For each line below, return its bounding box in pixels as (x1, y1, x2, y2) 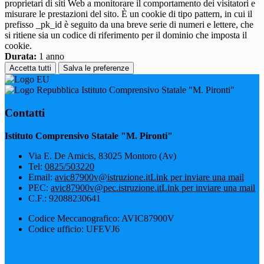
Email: (28, 171, 55, 182)
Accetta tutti (9, 64, 51, 73)
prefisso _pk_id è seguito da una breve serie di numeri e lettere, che (5, 19, 253, 30)
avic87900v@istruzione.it (55, 171, 150, 182)
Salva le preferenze (63, 64, 129, 73)
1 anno (37, 51, 64, 62)
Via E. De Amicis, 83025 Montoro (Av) (28, 150, 176, 161)
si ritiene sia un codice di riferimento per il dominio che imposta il (5, 30, 247, 41)
